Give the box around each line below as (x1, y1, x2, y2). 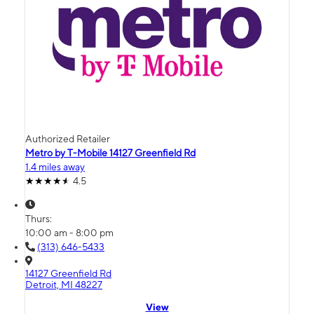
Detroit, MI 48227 (25, 279, 102, 291)
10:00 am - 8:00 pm (25, 227, 114, 239)
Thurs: (25, 213, 54, 225)
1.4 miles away (25, 161, 85, 173)
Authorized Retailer (25, 133, 110, 145)
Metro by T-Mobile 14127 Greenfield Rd (25, 147, 196, 159)
